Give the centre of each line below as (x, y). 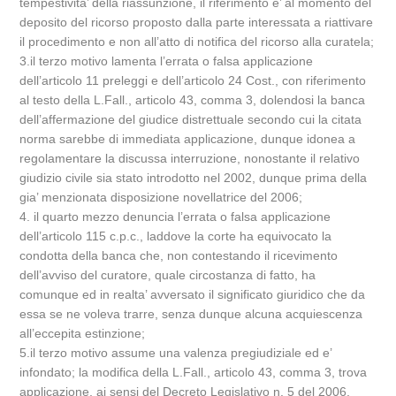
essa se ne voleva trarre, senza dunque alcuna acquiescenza (191, 314)
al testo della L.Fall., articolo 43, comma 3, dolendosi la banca (193, 100)
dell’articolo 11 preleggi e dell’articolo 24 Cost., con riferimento (193, 80)
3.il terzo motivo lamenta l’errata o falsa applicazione (167, 61)
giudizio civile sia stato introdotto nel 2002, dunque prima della (194, 178)
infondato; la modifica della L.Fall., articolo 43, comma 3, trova (194, 372)
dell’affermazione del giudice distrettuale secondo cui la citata (191, 119)
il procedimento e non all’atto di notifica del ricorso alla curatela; (197, 42)
